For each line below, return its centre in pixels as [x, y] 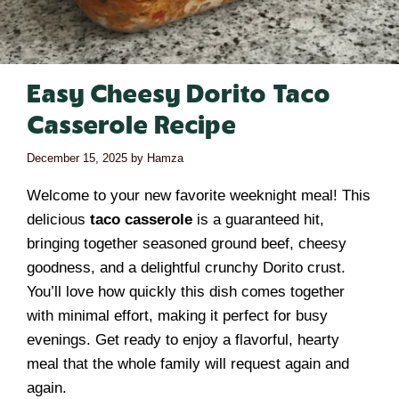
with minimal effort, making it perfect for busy [177, 315]
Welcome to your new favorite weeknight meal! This [199, 195]
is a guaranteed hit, [258, 219]
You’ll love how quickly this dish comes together [186, 291]
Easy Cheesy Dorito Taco [179, 95]
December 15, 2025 [77, 158]
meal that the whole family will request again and [188, 363]
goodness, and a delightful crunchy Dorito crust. [186, 267]
